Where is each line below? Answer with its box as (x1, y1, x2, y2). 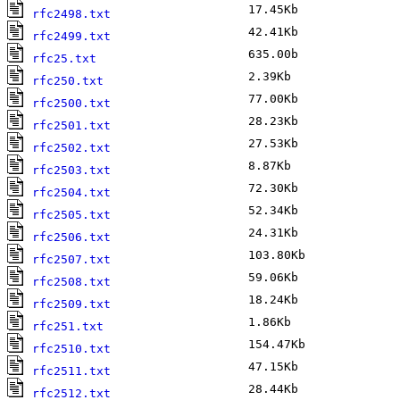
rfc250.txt (32, 74, 104, 88)
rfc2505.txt (32, 208, 111, 222)
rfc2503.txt (32, 163, 111, 178)
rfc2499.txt (32, 29, 111, 44)
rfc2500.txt (32, 96, 111, 111)
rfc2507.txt (32, 253, 111, 267)
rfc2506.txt (32, 230, 111, 245)
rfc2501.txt (32, 119, 111, 133)
